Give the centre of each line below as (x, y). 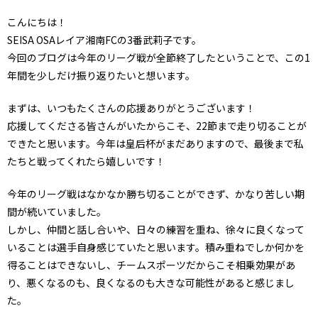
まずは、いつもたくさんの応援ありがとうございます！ (131, 108)
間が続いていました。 (57, 211)
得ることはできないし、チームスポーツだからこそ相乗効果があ (151, 264)
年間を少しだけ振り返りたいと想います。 (101, 75)
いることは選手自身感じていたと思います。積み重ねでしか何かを (156, 247)
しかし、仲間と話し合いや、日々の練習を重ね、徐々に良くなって (156, 229)
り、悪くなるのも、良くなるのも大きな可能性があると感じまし (151, 282)
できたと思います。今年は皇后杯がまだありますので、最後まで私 (155, 143)
